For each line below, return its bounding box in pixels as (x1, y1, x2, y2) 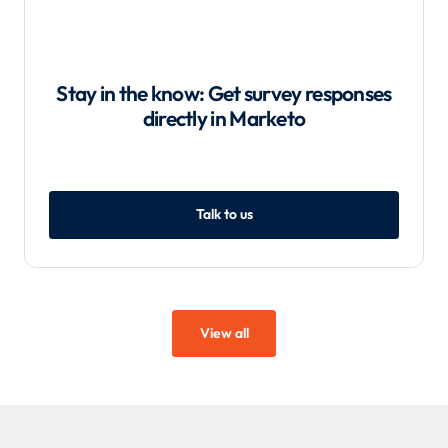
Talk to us (195, 205, 253, 224)
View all (199, 323, 249, 342)
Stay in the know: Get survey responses (56, 80, 392, 107)
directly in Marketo (142, 105, 306, 132)
